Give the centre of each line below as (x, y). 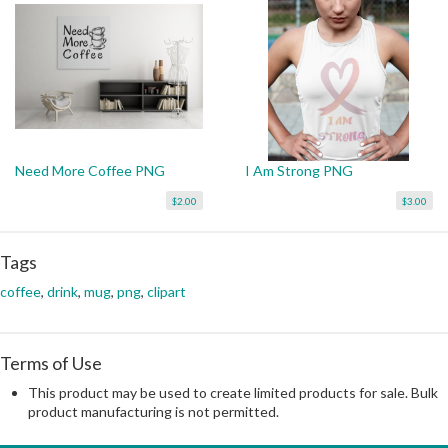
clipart (166, 291)
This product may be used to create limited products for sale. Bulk (233, 392)
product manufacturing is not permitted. (153, 411)
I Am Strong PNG (298, 170)
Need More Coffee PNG (90, 170)
